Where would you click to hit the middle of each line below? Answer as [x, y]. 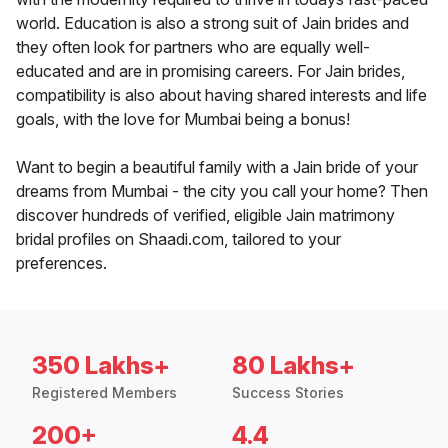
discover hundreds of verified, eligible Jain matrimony [205, 215]
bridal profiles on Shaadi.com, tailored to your [178, 239]
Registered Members [104, 393]
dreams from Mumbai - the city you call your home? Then [222, 191]
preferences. [61, 263]
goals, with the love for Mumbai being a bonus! [183, 119]
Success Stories [288, 393]
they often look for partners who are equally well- [193, 47]
